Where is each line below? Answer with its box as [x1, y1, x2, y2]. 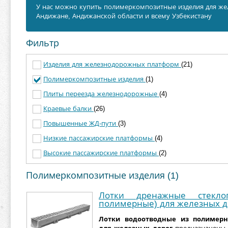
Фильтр [26, 38, 59, 48]
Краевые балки [43, 105, 94, 113]
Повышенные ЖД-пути [43, 120, 118, 128]
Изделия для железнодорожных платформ [43, 61, 181, 68]
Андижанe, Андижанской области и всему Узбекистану [36, 12, 212, 20]
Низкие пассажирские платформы [43, 134, 155, 142]
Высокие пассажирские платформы [43, 149, 159, 157]
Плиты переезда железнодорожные [43, 90, 159, 98]
